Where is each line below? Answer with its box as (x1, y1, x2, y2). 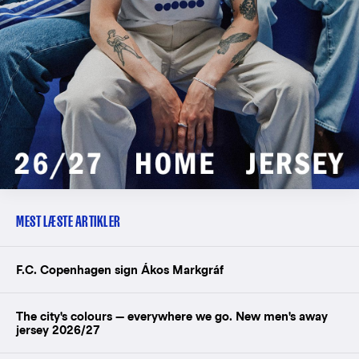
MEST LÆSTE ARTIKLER (16, 213, 121, 231)
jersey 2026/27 (16, 323, 100, 337)
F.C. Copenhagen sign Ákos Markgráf (16, 263, 224, 277)
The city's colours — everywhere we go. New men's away (16, 309, 328, 324)
